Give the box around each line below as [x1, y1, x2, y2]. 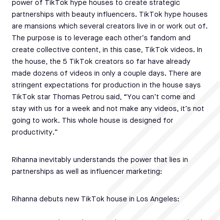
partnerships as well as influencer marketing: [12, 168, 162, 176]
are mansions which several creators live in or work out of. [12, 23, 208, 31]
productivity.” [12, 129, 58, 137]
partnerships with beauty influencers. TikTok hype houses [12, 11, 208, 19]
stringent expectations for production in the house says [12, 82, 201, 90]
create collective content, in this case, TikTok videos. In [12, 47, 202, 55]
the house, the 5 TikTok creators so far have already [12, 58, 191, 66]
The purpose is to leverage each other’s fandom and [12, 35, 191, 43]
